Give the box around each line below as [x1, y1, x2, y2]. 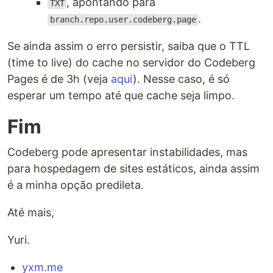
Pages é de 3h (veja [7, 73, 111, 86]
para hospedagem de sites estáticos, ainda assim [7, 162, 260, 175]
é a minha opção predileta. [7, 179, 144, 192]
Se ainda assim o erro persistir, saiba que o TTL [7, 40, 250, 53]
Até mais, [7, 206, 54, 219]
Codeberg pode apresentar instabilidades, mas [7, 146, 247, 159]
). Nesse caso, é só [133, 73, 230, 86]
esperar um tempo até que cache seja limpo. [7, 89, 235, 102]
